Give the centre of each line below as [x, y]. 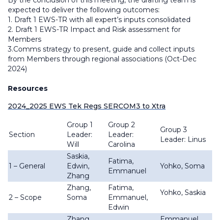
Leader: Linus [183, 139]
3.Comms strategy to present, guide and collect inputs [101, 49]
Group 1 [80, 125]
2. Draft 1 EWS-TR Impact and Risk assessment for [94, 29]
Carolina [122, 144]
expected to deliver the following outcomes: [85, 10]
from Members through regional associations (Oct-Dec [102, 59]
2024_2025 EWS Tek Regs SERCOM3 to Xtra [87, 106]
